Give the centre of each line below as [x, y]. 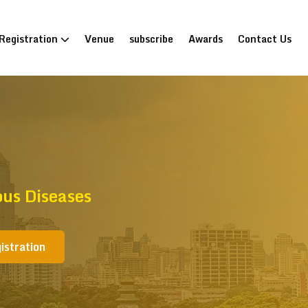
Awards [206, 39]
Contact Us [265, 39]
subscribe [151, 39]
